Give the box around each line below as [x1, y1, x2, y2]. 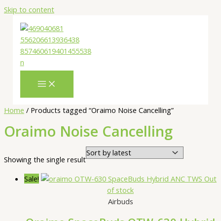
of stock [107, 185, 134, 195]
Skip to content [4, 4, 54, 14]
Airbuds [108, 196, 133, 207]
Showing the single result [4, 154, 86, 164]
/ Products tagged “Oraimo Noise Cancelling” [24, 105, 174, 115]
